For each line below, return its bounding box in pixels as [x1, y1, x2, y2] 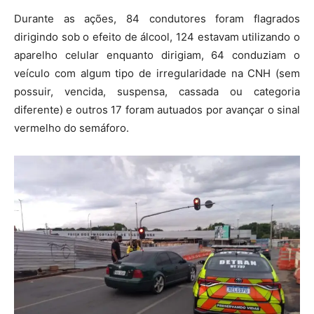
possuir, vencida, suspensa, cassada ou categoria [14, 84, 300, 98]
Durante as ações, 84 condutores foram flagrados [14, 11, 300, 25]
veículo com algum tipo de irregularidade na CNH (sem [14, 66, 300, 80]
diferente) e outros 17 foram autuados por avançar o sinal [14, 102, 300, 116]
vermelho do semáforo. [14, 121, 129, 135]
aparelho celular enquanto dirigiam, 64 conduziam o [14, 48, 300, 62]
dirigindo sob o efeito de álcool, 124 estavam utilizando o [14, 29, 300, 43]
